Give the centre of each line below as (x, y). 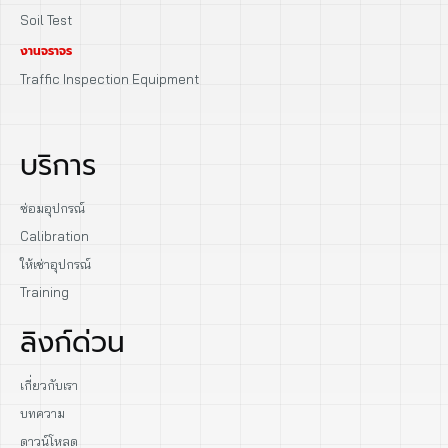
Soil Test (46, 19)
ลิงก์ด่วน (72, 342)
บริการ (58, 165)
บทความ (42, 412)
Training (44, 291)
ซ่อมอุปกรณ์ (52, 207)
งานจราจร (46, 50)
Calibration (54, 235)
